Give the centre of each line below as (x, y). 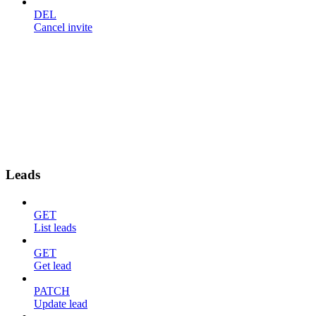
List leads (55, 227)
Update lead (61, 303)
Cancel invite (63, 28)
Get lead (53, 265)
